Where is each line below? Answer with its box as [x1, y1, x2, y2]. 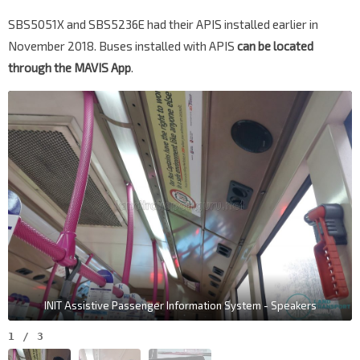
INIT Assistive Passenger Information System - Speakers [43, 298, 317, 312]
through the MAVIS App [8, 60, 131, 76]
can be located [235, 39, 313, 54]
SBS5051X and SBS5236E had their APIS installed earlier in [8, 17, 318, 32]
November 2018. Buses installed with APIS [8, 39, 235, 54]
